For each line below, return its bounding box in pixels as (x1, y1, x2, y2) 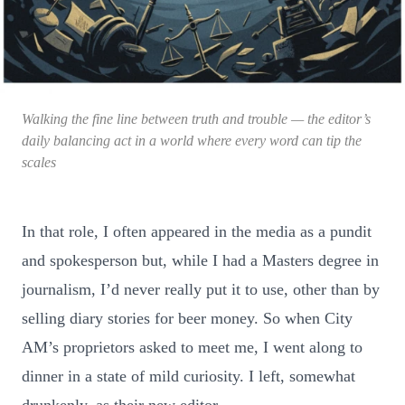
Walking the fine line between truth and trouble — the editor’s (22, 110, 371, 127)
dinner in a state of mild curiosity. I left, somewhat (22, 366, 355, 385)
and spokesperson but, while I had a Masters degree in (22, 250, 379, 269)
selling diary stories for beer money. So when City (22, 308, 353, 327)
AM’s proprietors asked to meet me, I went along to (22, 337, 363, 356)
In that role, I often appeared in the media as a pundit (22, 221, 372, 240)
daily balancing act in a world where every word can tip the (22, 132, 362, 148)
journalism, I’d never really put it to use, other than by (22, 279, 380, 298)
